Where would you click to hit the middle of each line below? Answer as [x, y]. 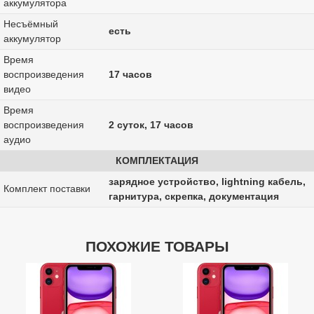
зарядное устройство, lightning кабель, [207, 182]
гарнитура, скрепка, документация [193, 197]
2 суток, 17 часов [151, 125]
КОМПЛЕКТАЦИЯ [157, 161]
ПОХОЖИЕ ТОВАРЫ [157, 247]
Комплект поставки [47, 189]
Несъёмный [30, 24]
